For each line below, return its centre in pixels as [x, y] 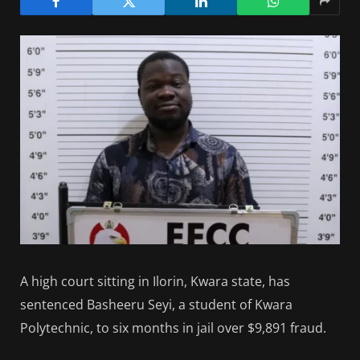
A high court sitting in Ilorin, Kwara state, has [155, 282]
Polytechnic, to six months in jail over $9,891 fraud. [173, 328]
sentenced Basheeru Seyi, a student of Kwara [156, 305]
